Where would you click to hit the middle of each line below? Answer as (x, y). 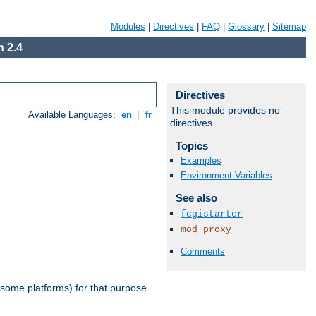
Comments (203, 251)
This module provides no (225, 110)
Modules (128, 26)
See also (196, 198)
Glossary (246, 26)
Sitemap (289, 26)
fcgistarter (212, 214)
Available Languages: (74, 115)
